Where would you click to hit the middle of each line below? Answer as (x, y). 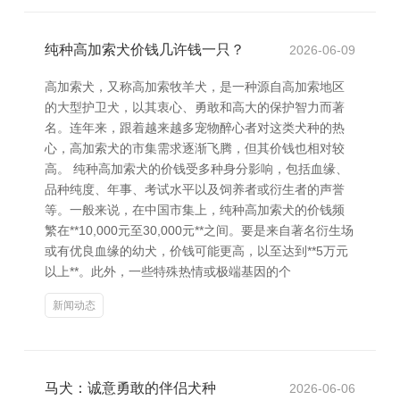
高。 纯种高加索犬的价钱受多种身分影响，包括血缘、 (196, 169)
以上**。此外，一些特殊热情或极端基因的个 (168, 271)
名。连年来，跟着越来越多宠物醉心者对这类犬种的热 (195, 128)
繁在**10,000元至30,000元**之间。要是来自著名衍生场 (199, 230)
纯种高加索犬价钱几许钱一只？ (145, 50)
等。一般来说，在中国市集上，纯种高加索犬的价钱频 (195, 210)
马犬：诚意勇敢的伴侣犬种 (130, 388)
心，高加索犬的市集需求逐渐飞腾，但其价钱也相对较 (195, 148)
